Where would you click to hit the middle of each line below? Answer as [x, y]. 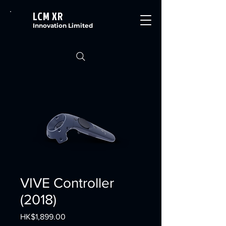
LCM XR [48, 16]
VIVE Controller [67, 183]
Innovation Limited [64, 25]
